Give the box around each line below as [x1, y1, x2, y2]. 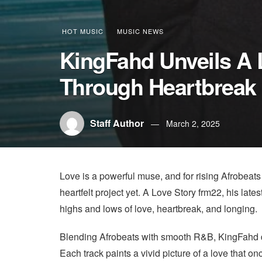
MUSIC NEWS [117, 26, 164, 36]
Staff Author [90, 116, 144, 130]
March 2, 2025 [166, 118, 220, 129]
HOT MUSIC [62, 26, 104, 36]
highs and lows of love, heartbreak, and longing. [60, 202, 257, 215]
